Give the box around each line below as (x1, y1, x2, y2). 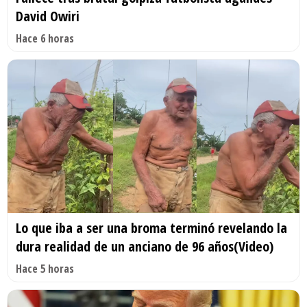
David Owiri (16, 6, 79, 25)
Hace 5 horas (16, 260, 74, 276)
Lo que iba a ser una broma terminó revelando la (16, 218, 287, 237)
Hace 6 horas (16, 30, 74, 46)
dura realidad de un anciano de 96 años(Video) (16, 236, 273, 256)
